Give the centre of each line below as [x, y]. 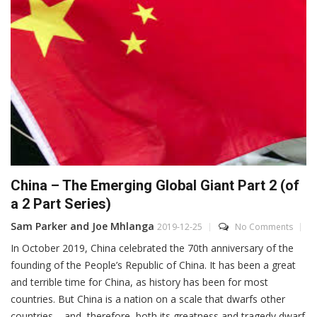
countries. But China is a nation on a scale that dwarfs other [148, 299]
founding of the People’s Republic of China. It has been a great [153, 265]
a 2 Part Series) [61, 204]
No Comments [264, 227]
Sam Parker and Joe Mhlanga [82, 226]
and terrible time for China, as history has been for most [139, 282]
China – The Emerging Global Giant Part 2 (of [155, 186]
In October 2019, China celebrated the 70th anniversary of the [152, 248]
